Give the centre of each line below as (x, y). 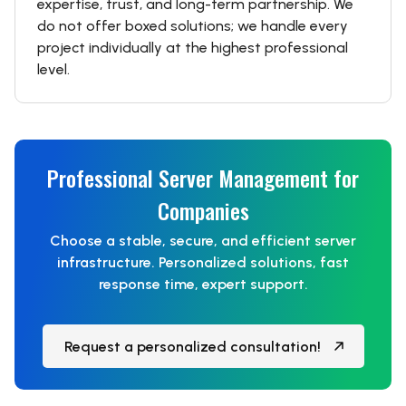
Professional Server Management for (203, 178)
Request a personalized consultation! (192, 346)
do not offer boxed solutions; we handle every (193, 26)
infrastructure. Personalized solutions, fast (203, 262)
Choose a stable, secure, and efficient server (203, 241)
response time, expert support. (203, 284)
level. (53, 69)
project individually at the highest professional (193, 48)
